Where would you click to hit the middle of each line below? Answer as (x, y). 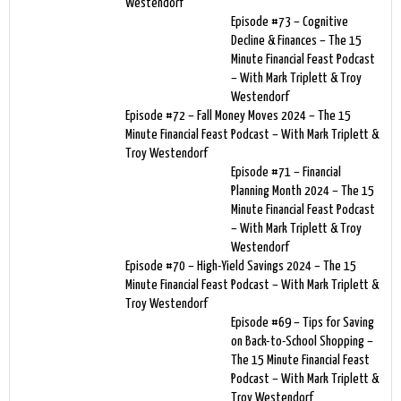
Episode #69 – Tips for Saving (303, 322)
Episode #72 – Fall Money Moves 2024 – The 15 (238, 115)
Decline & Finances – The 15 (296, 40)
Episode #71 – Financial (286, 172)
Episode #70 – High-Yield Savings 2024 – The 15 (241, 266)
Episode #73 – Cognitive (290, 21)
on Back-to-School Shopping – (302, 341)
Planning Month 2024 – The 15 (303, 191)
